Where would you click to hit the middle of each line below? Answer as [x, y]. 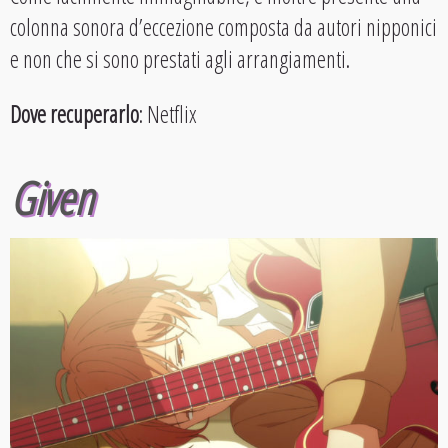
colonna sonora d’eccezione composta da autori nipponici [223, 26]
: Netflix [168, 113]
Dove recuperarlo [74, 113]
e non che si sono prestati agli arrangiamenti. [180, 58]
